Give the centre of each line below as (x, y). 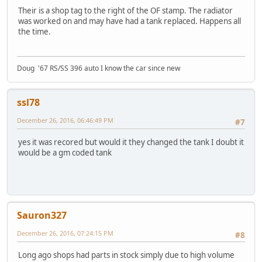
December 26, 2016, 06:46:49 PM (65, 120)
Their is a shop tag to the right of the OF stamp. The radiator (125, 11)
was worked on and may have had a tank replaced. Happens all (130, 21)
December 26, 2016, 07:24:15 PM (65, 233)
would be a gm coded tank (65, 153)
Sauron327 (42, 216)
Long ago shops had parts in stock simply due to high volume (126, 255)
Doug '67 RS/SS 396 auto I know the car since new (99, 68)
